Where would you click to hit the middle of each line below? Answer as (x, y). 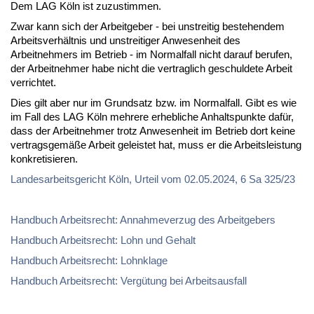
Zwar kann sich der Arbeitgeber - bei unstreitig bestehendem (148, 26)
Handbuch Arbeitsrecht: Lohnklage (89, 260)
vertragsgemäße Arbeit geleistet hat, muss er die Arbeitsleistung (156, 144)
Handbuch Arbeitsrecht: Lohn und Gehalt (103, 240)
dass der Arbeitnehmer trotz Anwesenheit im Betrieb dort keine (153, 130)
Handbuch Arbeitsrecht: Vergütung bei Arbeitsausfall (129, 280)
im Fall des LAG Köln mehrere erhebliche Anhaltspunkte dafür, (152, 116)
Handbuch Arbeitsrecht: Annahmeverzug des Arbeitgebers (143, 219)
